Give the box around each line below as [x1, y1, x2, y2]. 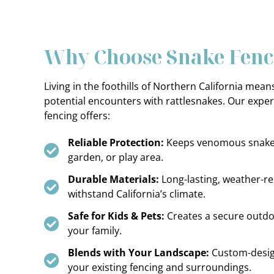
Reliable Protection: [68, 136, 165, 149]
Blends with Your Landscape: [68, 246, 210, 259]
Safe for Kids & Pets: [68, 209, 165, 223]
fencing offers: [44, 109, 110, 122]
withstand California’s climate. [68, 187, 206, 201]
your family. [68, 224, 122, 237]
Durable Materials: [68, 172, 160, 186]
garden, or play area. [68, 150, 164, 164]
